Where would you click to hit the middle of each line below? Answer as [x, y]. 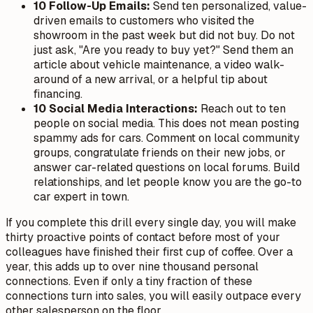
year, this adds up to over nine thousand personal [132, 266]
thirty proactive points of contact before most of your [143, 237]
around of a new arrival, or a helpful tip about [151, 79]
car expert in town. [81, 196]
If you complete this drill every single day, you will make [151, 222]
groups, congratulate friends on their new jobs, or [160, 152]
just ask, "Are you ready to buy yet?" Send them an [163, 50]
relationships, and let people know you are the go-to [168, 182]
